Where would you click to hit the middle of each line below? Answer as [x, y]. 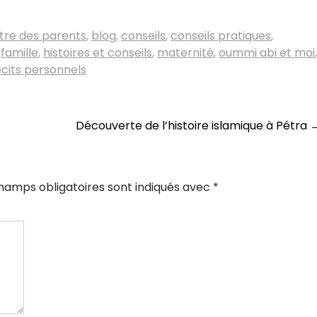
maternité [185, 53]
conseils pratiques [221, 36]
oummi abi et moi [267, 53]
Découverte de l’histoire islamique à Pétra [193, 126]
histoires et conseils [98, 53]
